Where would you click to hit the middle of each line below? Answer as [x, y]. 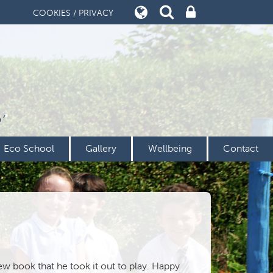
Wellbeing [170, 148]
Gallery [101, 148]
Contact [240, 148]
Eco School [29, 148]
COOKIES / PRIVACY [73, 13]
